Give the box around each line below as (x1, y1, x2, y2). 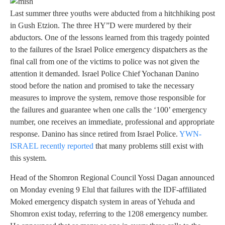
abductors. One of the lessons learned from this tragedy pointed (10, 33, 209, 42)
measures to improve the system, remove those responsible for (10, 93, 205, 102)
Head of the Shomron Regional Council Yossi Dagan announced (10, 173, 214, 182)
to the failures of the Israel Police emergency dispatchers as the (10, 45, 207, 54)
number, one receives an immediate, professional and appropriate (10, 118, 214, 127)
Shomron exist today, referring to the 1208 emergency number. (10, 209, 208, 218)
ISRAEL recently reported (10, 142, 93, 151)
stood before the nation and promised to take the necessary (10, 81, 194, 90)
